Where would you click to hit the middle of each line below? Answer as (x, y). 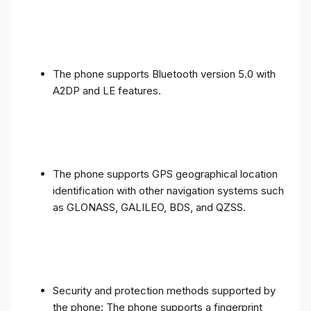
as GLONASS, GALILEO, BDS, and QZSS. (149, 207)
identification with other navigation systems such (168, 190)
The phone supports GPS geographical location (165, 174)
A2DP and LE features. (107, 90)
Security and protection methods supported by (164, 290)
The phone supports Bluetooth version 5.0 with (164, 74)
